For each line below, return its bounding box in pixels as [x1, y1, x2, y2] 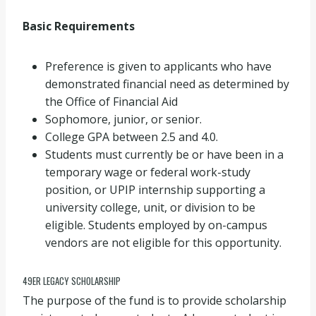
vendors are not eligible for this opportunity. [45, 234, 281, 250]
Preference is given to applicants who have [45, 58, 272, 74]
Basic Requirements [23, 18, 135, 34]
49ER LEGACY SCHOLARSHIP [23, 273, 121, 288]
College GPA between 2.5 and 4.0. [45, 128, 218, 145]
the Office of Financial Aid [45, 93, 178, 109]
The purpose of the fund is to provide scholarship [23, 293, 286, 308]
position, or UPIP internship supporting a [45, 181, 265, 197]
